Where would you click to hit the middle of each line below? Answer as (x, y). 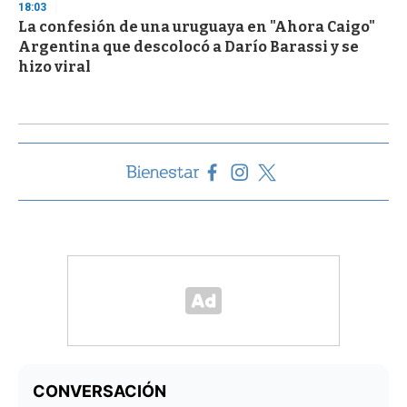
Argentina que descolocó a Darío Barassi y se (189, 47)
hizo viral (55, 67)
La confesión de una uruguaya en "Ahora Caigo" (197, 27)
